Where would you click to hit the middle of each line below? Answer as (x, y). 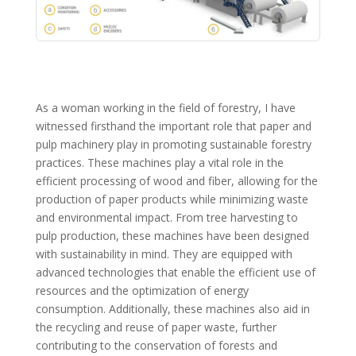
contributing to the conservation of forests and (156, 345)
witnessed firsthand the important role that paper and (173, 126)
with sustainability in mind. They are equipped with (164, 253)
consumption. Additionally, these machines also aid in (172, 308)
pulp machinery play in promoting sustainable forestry (173, 144)
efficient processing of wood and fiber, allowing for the (176, 180)
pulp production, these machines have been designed (172, 235)
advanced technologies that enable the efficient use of (175, 272)
